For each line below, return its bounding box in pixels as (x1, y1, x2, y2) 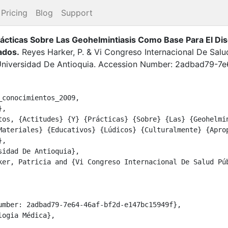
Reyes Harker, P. (22, 46, 84, 57)
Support (61, 8, 93, 18)
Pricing (1, 8, 27, 18)
